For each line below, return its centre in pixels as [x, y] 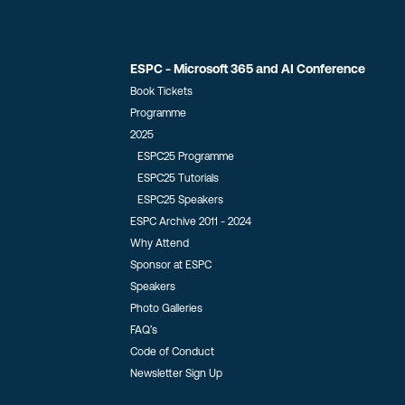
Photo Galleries [166, 308]
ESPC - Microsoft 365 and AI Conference [248, 69]
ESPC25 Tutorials [178, 178]
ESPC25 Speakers [180, 200]
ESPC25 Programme [186, 156]
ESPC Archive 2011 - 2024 [191, 221]
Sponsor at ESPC [171, 265]
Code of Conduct [172, 352]
